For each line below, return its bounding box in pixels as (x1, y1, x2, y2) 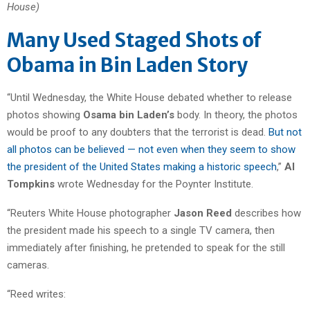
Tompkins (7, 177, 55, 190)
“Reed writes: (7, 287, 66, 300)
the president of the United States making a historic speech (7, 160, 277, 173)
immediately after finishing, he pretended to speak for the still (7, 241, 285, 254)
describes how (232, 206, 301, 219)
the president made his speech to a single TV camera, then (7, 224, 275, 237)
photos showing (7, 108, 83, 121)
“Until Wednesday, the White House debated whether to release (7, 91, 292, 104)
